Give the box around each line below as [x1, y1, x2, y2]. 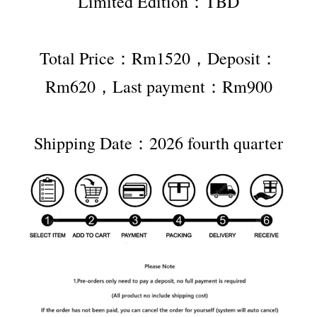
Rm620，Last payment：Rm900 [45, 75, 272, 98]
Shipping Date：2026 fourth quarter [34, 132, 283, 155]
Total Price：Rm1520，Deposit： [40, 47, 277, 70]
